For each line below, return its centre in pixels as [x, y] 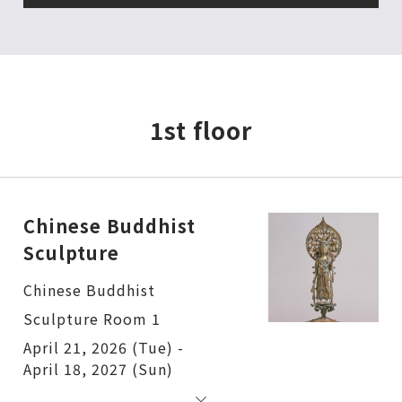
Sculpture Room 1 [92, 318]
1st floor [201, 130]
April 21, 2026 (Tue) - [104, 347]
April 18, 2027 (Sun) [98, 368]
